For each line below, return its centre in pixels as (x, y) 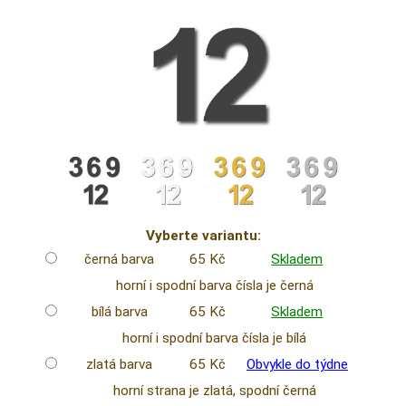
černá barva (120, 260)
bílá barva (119, 312)
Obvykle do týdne (297, 365)
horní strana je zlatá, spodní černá (214, 391)
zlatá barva (120, 365)
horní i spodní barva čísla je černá (214, 286)
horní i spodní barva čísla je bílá (215, 338)
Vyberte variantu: (203, 236)
